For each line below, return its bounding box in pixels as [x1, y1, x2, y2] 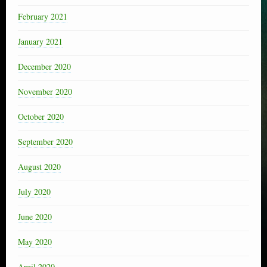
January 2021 [18, 35, 63, 47]
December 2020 [18, 60, 71, 72]
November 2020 [18, 85, 72, 97]
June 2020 [18, 210, 52, 222]
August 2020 [18, 160, 61, 172]
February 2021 [18, 10, 67, 22]
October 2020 [18, 110, 64, 122]
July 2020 [18, 185, 51, 197]
